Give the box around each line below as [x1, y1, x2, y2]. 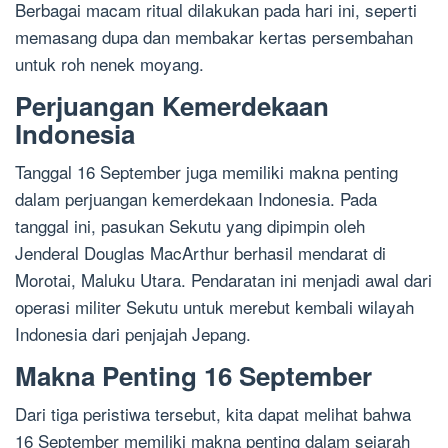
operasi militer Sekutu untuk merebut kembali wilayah [15, 294, 414, 320]
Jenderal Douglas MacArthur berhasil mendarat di [15, 240, 386, 266]
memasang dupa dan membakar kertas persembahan [15, 24, 413, 50]
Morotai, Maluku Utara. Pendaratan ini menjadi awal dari [15, 267, 432, 293]
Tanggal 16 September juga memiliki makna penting [15, 159, 398, 185]
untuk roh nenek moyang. [15, 51, 204, 77]
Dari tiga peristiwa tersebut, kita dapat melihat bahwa [15, 401, 411, 427]
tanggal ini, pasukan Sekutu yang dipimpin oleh [15, 213, 365, 239]
